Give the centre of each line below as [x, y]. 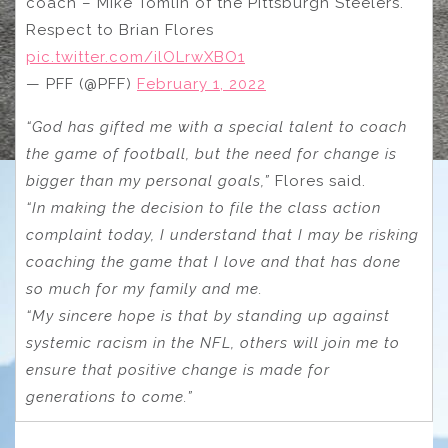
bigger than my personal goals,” [148, 180]
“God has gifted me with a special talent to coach [216, 126]
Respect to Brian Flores [120, 29]
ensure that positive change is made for [178, 369]
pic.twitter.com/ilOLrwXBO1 [135, 56]
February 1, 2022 [201, 83]
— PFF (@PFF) [81, 83]
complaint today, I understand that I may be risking [222, 234]
